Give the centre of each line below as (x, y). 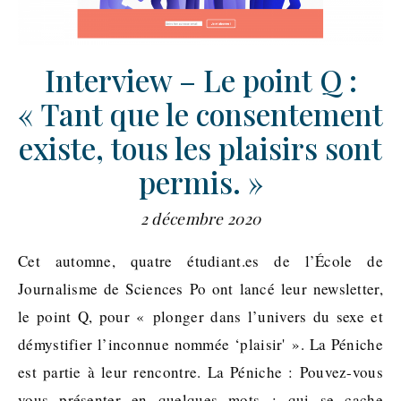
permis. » (200, 181)
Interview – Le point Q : (200, 79)
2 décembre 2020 (200, 218)
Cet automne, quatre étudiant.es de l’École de (23, 260)
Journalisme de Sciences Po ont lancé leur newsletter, (200, 288)
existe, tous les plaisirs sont (200, 147)
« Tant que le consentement (200, 113)
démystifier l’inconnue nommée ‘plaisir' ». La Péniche (200, 344)
